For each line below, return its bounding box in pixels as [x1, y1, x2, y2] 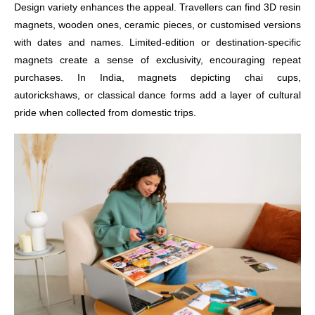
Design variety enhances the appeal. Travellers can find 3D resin [14, 1, 301, 13]
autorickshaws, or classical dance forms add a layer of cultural [14, 89, 301, 101]
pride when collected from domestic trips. [14, 107, 196, 118]
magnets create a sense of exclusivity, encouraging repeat [14, 54, 301, 65]
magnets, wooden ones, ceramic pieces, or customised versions [14, 19, 301, 30]
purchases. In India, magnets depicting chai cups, [14, 72, 301, 83]
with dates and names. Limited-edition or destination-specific [14, 37, 301, 48]
